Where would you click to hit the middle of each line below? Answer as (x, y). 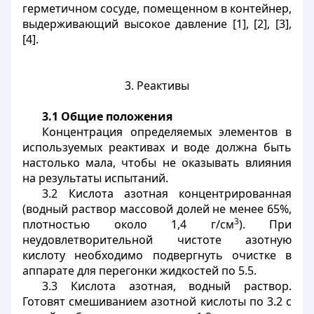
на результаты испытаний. (95, 178)
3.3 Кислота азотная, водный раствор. (167, 286)
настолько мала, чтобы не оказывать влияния (157, 163)
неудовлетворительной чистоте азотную (157, 240)
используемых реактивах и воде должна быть (157, 147)
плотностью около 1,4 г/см (128, 224)
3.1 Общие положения (108, 116)
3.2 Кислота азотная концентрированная (167, 193)
